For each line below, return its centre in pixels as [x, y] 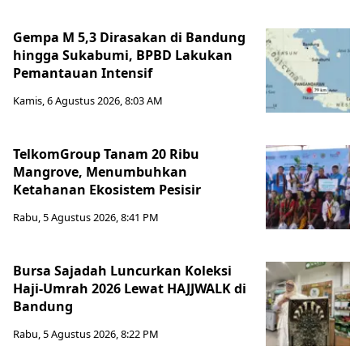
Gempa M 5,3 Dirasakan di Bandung [129, 37]
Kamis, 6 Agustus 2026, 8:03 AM [88, 100]
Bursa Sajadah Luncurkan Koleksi [122, 270]
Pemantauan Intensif [86, 73]
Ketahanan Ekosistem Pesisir [107, 189]
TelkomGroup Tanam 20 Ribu [106, 154]
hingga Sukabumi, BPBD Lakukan [123, 55]
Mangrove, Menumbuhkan [100, 171]
